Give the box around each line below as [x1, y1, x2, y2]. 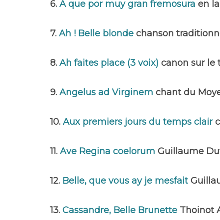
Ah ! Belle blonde [59, 28, 136, 39]
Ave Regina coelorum [60, 146, 158, 157]
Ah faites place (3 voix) [59, 57, 161, 68]
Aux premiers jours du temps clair [63, 116, 215, 127]
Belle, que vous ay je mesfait [62, 175, 191, 186]
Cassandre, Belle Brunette [62, 205, 180, 216]
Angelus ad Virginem [59, 87, 156, 98]
